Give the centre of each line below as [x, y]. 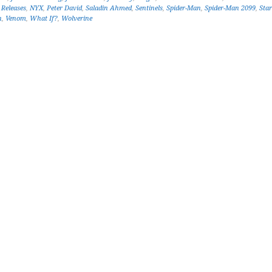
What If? [44, 19]
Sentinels [149, 8]
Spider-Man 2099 [230, 8]
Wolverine [77, 19]
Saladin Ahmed [109, 8]
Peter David [64, 8]
